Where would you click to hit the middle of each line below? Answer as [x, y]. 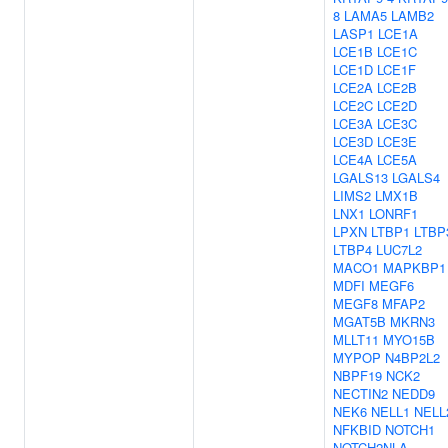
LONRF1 [393, 213]
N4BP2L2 [412, 357]
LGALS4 [416, 177]
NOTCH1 [410, 429]
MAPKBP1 [414, 267]
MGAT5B [359, 321]
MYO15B [409, 339]
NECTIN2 [360, 393]
